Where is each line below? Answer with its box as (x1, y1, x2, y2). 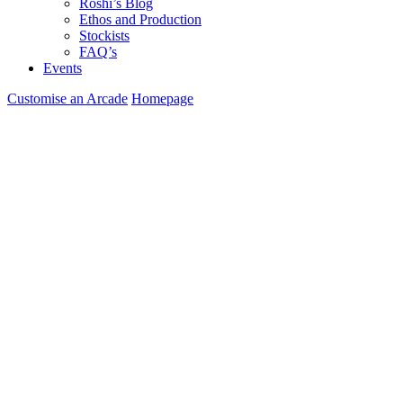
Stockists (79, 28, 130, 43)
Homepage (131, 91, 193, 106)
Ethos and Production (79, 12, 201, 27)
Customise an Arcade (7, 91, 128, 106)
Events (43, 60, 82, 76)
